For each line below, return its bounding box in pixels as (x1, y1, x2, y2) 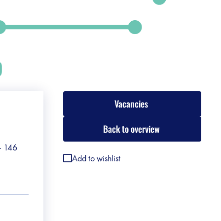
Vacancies (114, 97, 148, 110)
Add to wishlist (72, 152, 121, 164)
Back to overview (103, 122, 160, 135)
